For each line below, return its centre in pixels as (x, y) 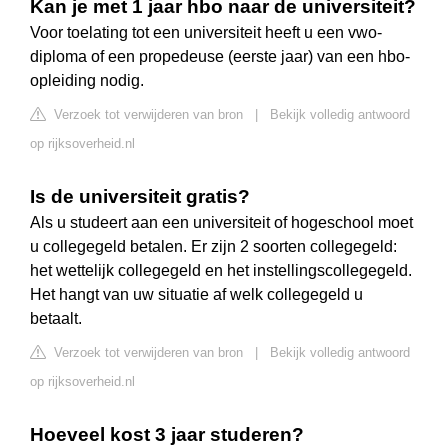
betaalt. (56, 319)
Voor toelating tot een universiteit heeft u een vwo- (206, 33)
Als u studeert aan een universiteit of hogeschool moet (221, 223)
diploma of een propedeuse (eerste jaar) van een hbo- (220, 57)
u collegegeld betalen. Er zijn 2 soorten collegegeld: (213, 247)
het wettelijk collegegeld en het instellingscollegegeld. (221, 271)
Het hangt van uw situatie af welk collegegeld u (196, 295)
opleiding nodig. (87, 81)
